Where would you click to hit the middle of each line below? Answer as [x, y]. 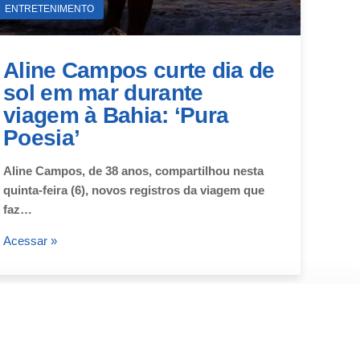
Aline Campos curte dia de [139, 70]
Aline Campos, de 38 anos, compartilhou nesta [133, 170]
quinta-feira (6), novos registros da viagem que [134, 190]
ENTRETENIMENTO [49, 8]
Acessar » [30, 240]
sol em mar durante [103, 92]
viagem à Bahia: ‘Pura [116, 115]
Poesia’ [42, 137]
